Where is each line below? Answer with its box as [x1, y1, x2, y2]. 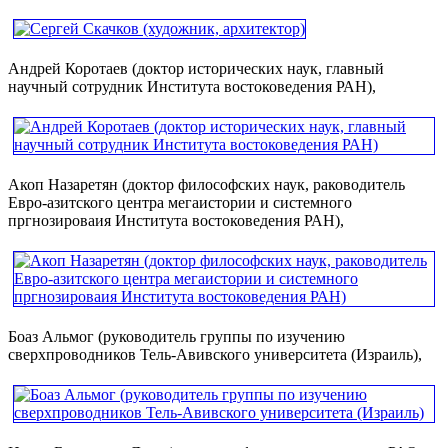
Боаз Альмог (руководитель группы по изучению [8, 327, 345, 345]
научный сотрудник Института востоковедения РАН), [8, 77, 376, 95]
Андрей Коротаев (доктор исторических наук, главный [8, 59, 384, 77]
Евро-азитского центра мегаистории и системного [8, 193, 352, 211]
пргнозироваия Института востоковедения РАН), [8, 211, 344, 229]
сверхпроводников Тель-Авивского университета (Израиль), [8, 345, 422, 363]
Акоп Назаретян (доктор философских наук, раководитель [8, 175, 405, 193]
